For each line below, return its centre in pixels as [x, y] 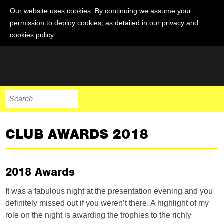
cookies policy [31, 35]
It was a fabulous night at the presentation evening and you [109, 191]
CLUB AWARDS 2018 [77, 134]
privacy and [180, 23]
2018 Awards [40, 172]
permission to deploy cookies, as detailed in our [86, 23]
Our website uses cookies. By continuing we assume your [100, 11]
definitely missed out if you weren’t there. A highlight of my [107, 203]
